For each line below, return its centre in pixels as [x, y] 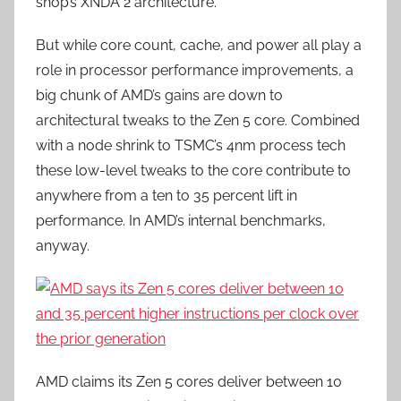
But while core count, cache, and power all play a [199, 45]
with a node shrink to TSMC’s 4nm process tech [191, 145]
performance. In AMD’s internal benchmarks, [181, 221]
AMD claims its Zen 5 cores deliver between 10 [189, 382]
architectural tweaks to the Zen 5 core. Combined [198, 120]
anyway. [63, 246]
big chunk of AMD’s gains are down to [159, 95]
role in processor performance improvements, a [195, 70]
